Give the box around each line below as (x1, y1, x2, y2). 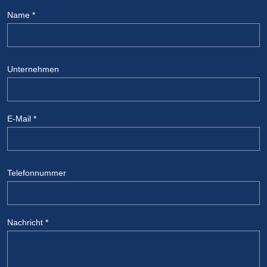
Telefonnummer (7, 167, 66, 178)
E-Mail (7, 113, 33, 123)
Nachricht (7, 217, 45, 227)
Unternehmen (7, 64, 59, 74)
